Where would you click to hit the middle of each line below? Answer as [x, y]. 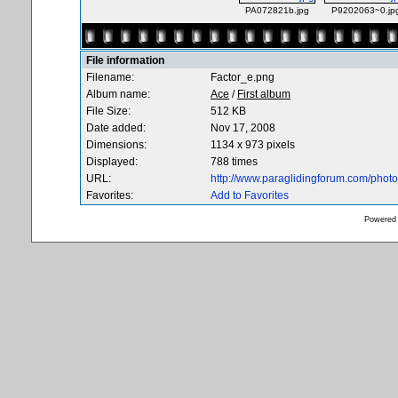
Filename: [110, 77]
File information [125, 60]
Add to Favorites [250, 195]
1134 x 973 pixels [253, 145]
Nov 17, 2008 [243, 128]
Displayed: [112, 162]
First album [264, 94]
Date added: [116, 128]
